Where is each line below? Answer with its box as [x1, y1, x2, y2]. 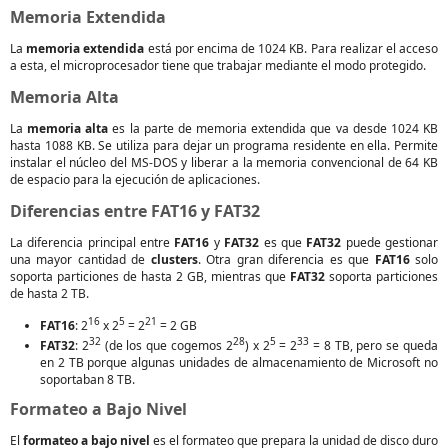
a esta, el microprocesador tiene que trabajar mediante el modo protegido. [10, 57, 426, 74]
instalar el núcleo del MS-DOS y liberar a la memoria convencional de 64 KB [10, 154, 438, 171]
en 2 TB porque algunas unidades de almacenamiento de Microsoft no [40, 354, 438, 371]
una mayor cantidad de [10, 251, 151, 268]
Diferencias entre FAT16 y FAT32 [10, 200, 260, 222]
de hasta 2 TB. [10, 285, 89, 302]
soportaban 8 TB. [40, 371, 135, 388]
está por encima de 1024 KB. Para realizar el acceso [144, 40, 439, 57]
